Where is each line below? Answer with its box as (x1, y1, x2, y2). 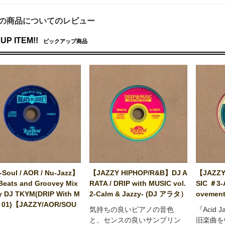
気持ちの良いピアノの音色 (89, 205, 174, 214)
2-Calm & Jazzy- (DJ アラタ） (89, 190, 188, 198)
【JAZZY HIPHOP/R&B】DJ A (89, 169, 188, 177)
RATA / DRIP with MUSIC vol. (89, 179, 186, 188)
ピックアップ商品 (43, 38, 87, 45)
